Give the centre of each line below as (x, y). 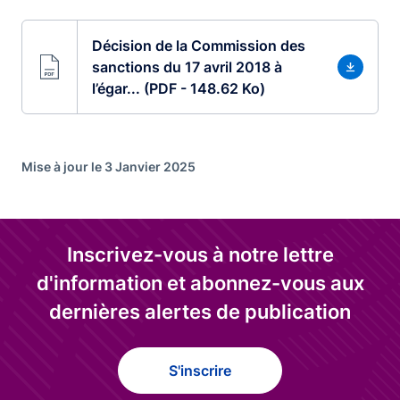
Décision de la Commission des (198, 46)
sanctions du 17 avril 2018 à (187, 67)
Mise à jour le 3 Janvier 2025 (108, 167)
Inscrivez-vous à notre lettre (200, 254)
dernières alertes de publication (200, 312)
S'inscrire (200, 370)
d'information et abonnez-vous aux (200, 283)
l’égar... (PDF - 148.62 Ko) (178, 88)
